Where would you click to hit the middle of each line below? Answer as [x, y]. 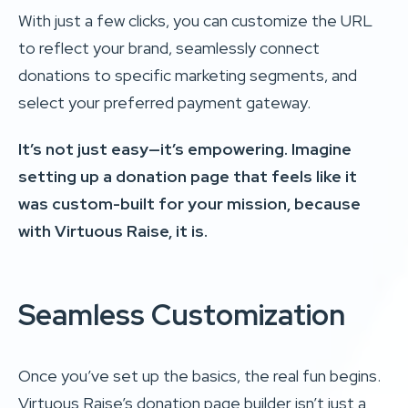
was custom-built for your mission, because [189, 203]
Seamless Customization [182, 315]
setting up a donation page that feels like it [188, 176]
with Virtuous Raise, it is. [113, 230]
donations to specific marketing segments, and [188, 75]
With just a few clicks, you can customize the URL [195, 20]
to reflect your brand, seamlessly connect [169, 47]
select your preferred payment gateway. [164, 102]
